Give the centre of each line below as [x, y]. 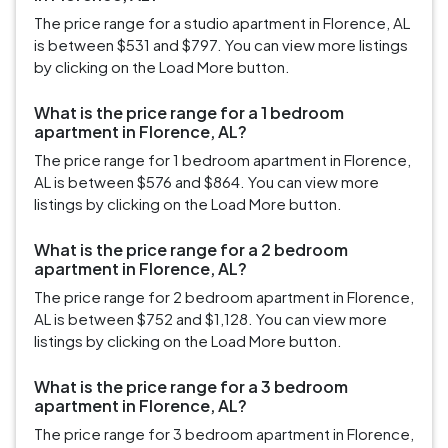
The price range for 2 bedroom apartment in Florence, [224, 297]
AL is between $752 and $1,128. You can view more [210, 319]
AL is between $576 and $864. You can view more [206, 182]
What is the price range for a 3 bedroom [191, 387]
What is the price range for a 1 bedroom [189, 113]
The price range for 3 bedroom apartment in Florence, [224, 434]
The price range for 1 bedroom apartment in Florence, [222, 160]
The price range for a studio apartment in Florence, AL [222, 23]
